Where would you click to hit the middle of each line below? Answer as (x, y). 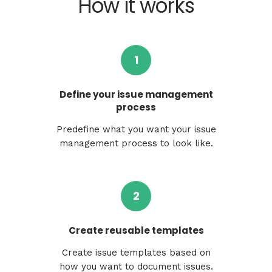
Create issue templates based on (136, 252)
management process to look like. (136, 143)
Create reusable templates (136, 230)
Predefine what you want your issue (136, 129)
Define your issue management (136, 94)
